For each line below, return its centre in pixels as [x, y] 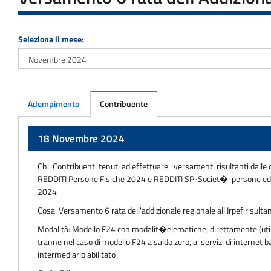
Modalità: [55, 229]
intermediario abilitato [77, 254]
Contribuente [124, 103]
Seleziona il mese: [51, 39]
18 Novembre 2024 [81, 138]
